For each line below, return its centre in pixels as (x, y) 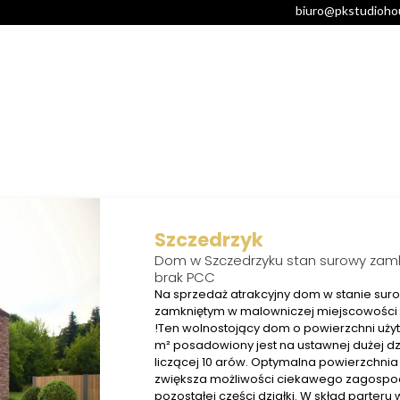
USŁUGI (250, 67)
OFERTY (145, 67)
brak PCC (184, 278)
